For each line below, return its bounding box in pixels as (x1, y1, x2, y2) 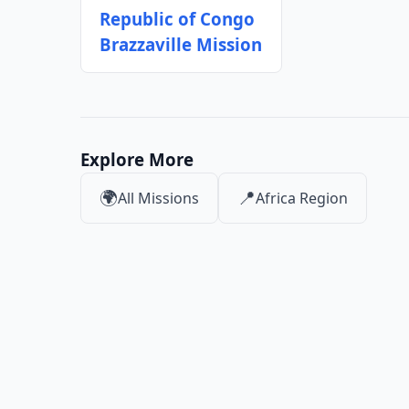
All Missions (118, 188, 199, 208)
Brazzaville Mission (100, 33, 262, 56)
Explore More (80, 148, 194, 171)
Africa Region (256, 188, 348, 208)
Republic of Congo (100, 7, 255, 30)
